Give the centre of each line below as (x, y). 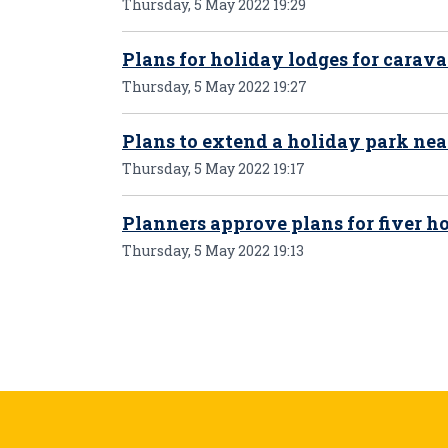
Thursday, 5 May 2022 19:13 (213, 250)
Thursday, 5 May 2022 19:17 (213, 168)
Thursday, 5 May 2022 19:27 (214, 86)
